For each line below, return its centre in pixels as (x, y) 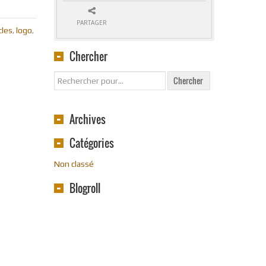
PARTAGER (92, 23)
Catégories (92, 143)
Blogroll (85, 189)
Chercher (88, 57)
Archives (88, 120)
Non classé (74, 164)
